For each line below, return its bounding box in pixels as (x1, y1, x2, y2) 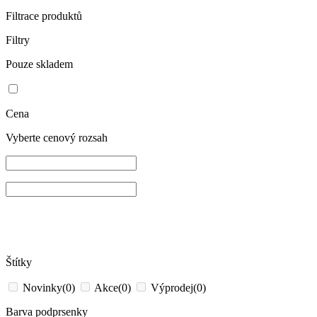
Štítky (6, 256, 32, 269)
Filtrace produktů (6, 10, 82, 23)
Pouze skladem (6, 58, 73, 71)
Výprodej (151, 282, 193, 294)
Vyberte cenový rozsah (6, 132, 108, 144)
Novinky (23, 282, 62, 294)
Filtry (6, 34, 30, 47)
